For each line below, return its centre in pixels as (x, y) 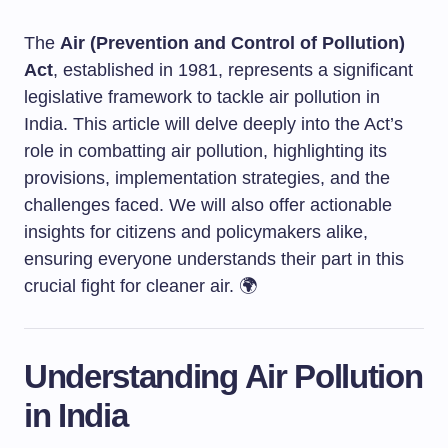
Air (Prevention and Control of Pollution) (232, 43)
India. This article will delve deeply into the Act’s (213, 124)
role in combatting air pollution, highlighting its (205, 151)
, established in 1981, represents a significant (233, 70)
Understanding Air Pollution (223, 376)
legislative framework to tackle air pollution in (202, 97)
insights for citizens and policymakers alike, (196, 232)
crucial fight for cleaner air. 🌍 (140, 286)
